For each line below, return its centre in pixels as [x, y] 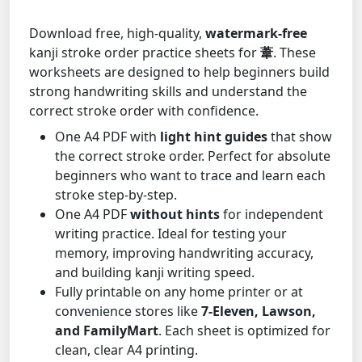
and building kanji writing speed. [155, 272]
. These [295, 52]
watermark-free [256, 33]
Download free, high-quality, [117, 33]
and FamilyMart [107, 330]
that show [300, 136]
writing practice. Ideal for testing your [171, 233]
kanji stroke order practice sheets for [145, 52]
